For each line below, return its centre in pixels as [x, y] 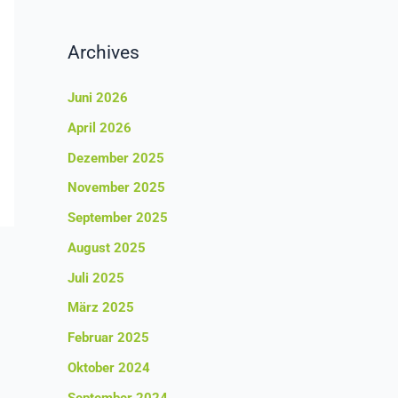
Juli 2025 [96, 278]
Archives [103, 53]
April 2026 [99, 127]
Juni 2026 [98, 98]
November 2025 [116, 188]
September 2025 [118, 218]
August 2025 [107, 247]
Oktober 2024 [109, 367]
